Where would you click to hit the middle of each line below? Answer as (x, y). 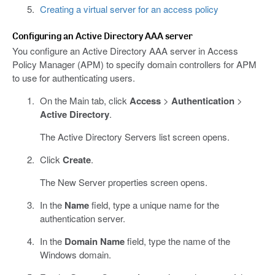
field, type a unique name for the (154, 204)
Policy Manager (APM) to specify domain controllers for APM (134, 64)
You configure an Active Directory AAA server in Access (125, 50)
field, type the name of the (177, 241)
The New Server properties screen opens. (123, 182)
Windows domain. (75, 254)
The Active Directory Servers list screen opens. (134, 136)
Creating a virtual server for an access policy (129, 9)
